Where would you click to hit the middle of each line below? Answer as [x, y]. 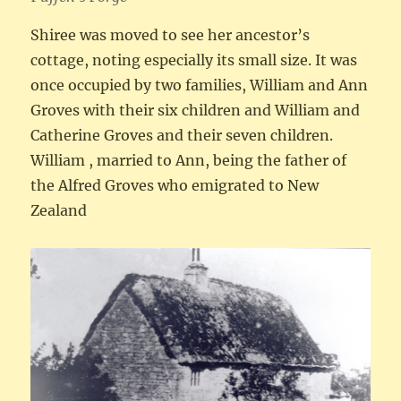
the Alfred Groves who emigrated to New [175, 186]
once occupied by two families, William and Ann [200, 85]
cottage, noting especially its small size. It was [194, 60]
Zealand [59, 211]
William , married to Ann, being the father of [189, 161]
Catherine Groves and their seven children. [182, 136]
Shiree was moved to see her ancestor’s [171, 35]
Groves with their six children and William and [196, 111]
